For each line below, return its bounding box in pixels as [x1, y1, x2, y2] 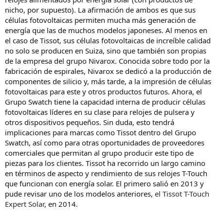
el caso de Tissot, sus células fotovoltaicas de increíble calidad [5, 36, 211, 46]
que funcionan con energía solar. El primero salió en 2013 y [5, 179, 204, 189]
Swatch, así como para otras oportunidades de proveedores [5, 138, 204, 148]
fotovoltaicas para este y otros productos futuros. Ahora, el [5, 87, 202, 97]
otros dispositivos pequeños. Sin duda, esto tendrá [5, 117, 174, 127]
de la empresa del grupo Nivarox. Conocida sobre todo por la [5, 56, 210, 66]
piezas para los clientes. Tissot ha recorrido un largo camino [5, 158, 205, 168]
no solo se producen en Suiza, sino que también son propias [5, 46, 206, 56]
